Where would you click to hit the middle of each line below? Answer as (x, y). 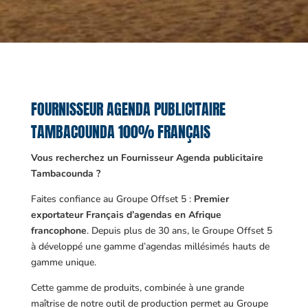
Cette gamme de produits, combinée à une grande (137, 288)
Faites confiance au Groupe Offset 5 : (112, 199)
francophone (58, 231)
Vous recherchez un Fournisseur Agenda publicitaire (147, 158)
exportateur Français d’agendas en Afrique (126, 215)
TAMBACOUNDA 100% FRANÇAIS (120, 132)
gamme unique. (63, 262)
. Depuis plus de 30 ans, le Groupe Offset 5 (179, 231)
